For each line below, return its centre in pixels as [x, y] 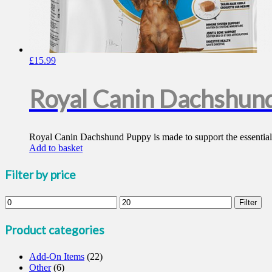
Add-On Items [57, 257]
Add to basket [56, 148]
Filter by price [40, 175]
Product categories [55, 230]
